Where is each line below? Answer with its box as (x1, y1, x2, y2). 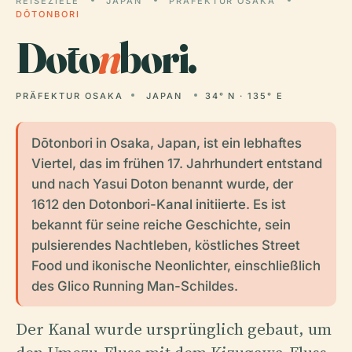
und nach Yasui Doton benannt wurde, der (31, 175, 293, 192)
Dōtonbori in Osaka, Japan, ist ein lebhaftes (31, 134, 302, 151)
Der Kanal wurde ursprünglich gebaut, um (16, 317, 332, 340)
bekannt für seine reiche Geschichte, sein (31, 216, 291, 233)
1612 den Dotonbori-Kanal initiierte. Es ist (31, 196, 286, 212)
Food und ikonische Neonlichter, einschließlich (31, 257, 321, 273)
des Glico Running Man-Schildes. (31, 277, 238, 294)
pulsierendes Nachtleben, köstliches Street (31, 236, 300, 253)
